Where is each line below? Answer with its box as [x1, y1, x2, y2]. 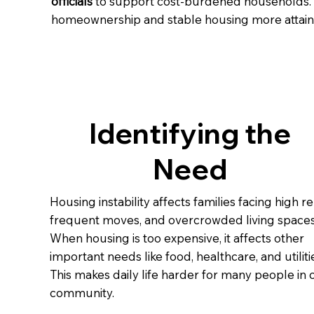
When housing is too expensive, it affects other [49, 231, 304, 246]
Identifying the [88, 115, 291, 151]
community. [49, 285, 114, 301]
